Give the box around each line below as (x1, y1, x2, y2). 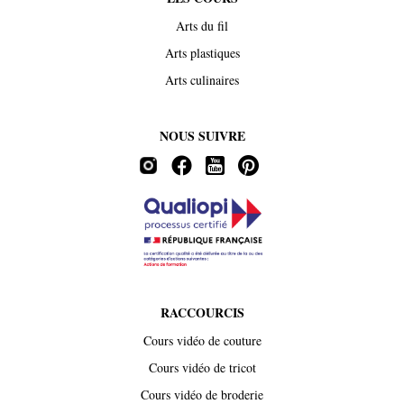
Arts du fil (176, 16, 228, 34)
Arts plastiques (164, 43, 240, 61)
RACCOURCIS (160, 303, 244, 322)
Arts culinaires (165, 70, 239, 88)
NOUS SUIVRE (159, 125, 245, 145)
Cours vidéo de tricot (148, 359, 256, 376)
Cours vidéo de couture (142, 332, 262, 349)
